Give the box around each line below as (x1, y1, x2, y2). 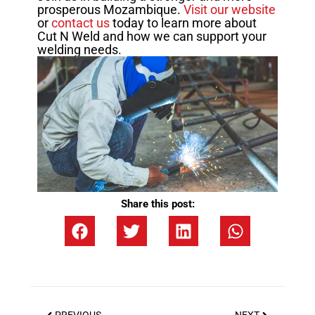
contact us (51, 15, 110, 31)
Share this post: (120, 198, 195, 211)
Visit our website (183, 2, 276, 18)
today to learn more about (109, 15, 257, 31)
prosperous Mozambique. (37, 2, 184, 18)
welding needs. (37, 42, 122, 58)
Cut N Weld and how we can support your (37, 29, 266, 44)
